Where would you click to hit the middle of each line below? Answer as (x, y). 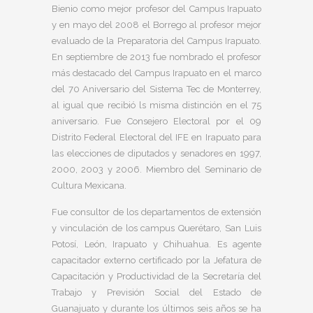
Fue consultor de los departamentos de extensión (156, 212)
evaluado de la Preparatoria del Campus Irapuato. (156, 41)
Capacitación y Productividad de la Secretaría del (156, 276)
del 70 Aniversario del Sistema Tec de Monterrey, (156, 89)
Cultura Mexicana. (89, 185)
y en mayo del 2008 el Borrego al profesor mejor (156, 25)
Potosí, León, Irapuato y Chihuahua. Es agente (156, 244)
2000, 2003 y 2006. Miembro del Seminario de (156, 169)
